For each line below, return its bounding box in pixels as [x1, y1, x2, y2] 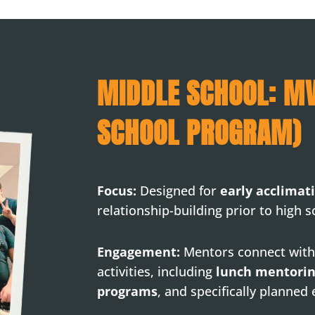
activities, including [97, 262, 217, 280]
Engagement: [97, 243, 181, 260]
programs [97, 282, 158, 300]
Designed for [136, 182, 221, 200]
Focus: [97, 182, 137, 200]
